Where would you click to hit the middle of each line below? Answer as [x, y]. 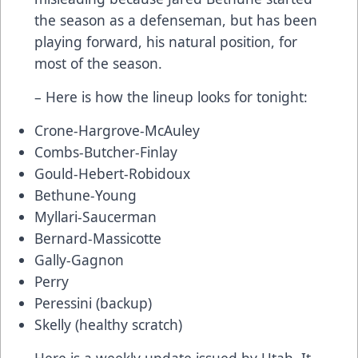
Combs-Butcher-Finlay [106, 151]
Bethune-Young [86, 195]
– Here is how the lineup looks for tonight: [171, 96]
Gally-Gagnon [79, 259]
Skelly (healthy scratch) [108, 324]
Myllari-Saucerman [95, 216]
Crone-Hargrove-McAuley [117, 130]
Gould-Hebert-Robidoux [112, 173]
